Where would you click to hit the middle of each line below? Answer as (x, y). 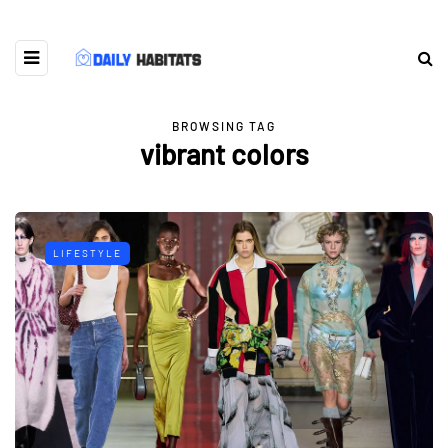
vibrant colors (224, 154)
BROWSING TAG (224, 126)
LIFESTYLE (87, 253)
